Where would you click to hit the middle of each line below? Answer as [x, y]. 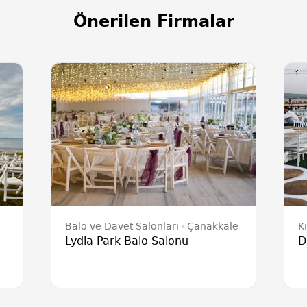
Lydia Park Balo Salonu [127, 241]
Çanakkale [213, 226]
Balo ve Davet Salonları [122, 226]
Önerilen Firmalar [153, 21]
